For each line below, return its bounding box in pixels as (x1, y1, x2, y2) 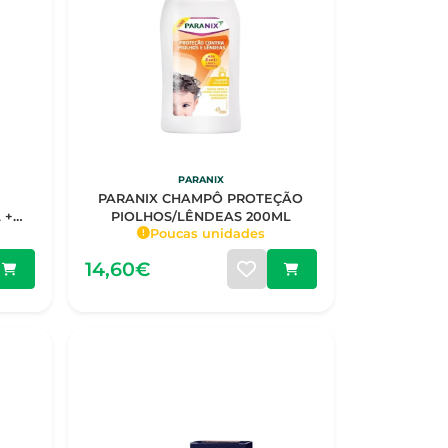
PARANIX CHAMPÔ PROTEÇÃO (98, 190, 304, 206)
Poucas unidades (149, 225, 265, 241)
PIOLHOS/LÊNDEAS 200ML (110, 208, 291, 224)
